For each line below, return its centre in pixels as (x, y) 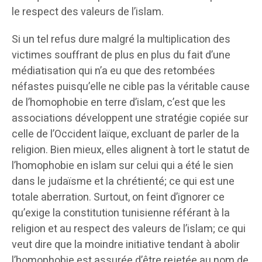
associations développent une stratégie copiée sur (130, 119)
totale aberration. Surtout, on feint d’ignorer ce (118, 198)
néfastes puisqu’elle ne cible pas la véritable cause (131, 87)
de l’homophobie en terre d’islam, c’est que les (119, 103)
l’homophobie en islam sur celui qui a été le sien (123, 166)
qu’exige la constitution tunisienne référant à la (121, 213)
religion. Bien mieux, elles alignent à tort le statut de (131, 150)
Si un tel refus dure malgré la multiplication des (121, 40)
